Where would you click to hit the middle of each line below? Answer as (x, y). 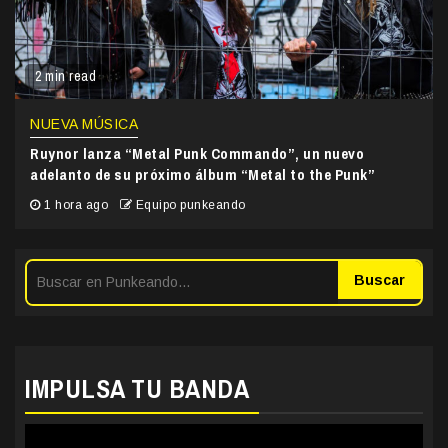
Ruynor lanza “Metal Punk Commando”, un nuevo (197, 154)
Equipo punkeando (190, 205)
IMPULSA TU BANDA (137, 389)
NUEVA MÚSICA (84, 124)
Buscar (379, 280)
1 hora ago (76, 205)
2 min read (65, 76)
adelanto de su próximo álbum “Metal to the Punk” (202, 175)
